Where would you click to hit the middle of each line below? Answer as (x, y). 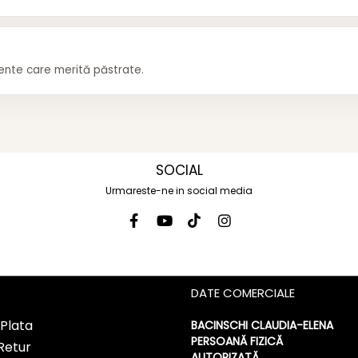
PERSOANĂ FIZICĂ (237, 342)
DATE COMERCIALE (243, 293)
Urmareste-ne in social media (179, 191)
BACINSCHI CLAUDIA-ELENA (262, 326)
